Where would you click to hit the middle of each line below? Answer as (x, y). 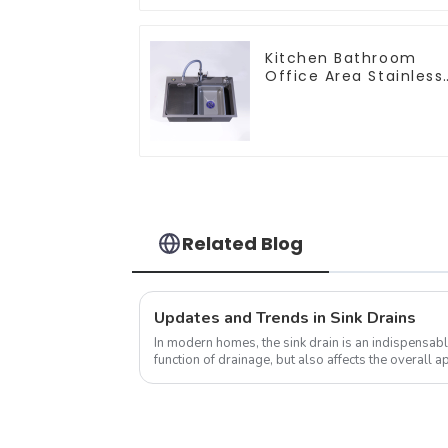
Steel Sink (306, 93)
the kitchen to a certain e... (227, 376)
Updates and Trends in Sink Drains (285, 317)
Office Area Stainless (354, 75)
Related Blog (243, 243)
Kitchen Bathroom (341, 57)
